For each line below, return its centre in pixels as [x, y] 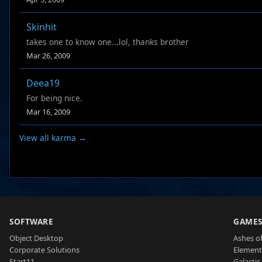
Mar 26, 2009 [48, 56]
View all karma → [53, 138]
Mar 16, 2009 [48, 112]
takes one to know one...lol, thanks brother [108, 42]
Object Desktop [36, 238]
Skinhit [42, 27]
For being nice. [54, 98]
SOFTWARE [31, 222]
